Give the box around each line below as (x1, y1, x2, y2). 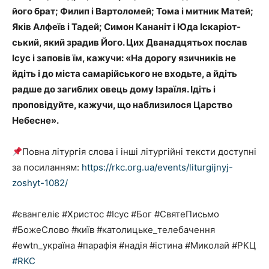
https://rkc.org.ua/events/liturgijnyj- (82, 162, 233, 174)
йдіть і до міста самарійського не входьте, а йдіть (12, 68, 237, 80)
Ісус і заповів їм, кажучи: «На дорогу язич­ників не (12, 52, 236, 64)
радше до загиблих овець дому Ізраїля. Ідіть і (12, 83, 216, 95)
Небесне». (12, 115, 61, 127)
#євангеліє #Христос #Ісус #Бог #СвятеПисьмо (12, 208, 219, 220)
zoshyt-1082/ (12, 177, 68, 189)
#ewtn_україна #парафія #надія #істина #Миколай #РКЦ (12, 240, 256, 252)
